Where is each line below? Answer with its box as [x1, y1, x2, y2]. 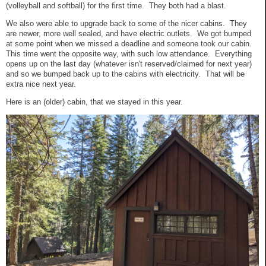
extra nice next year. [6, 79, 76, 88]
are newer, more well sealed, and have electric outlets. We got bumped [6, 28, 251, 38]
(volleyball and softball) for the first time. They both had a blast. [6, 1, 226, 11]
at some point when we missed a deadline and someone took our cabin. [6, 39, 254, 48]
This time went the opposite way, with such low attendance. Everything [6, 49, 252, 58]
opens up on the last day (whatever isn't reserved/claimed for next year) [6, 59, 252, 68]
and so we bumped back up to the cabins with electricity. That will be [6, 69, 245, 78]
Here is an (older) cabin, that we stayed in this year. [6, 97, 183, 106]
